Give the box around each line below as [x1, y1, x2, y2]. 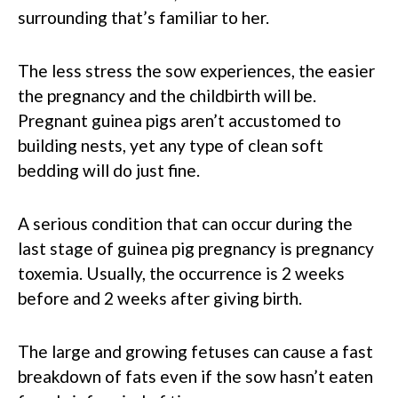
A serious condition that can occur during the [18, 212, 353, 234]
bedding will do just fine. [18, 159, 200, 180]
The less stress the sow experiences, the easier [18, 60, 375, 81]
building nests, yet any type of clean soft [18, 134, 323, 155]
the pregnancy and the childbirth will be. [18, 84, 316, 106]
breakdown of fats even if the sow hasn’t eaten [18, 365, 373, 386]
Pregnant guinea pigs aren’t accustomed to [18, 109, 341, 131]
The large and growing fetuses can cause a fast [18, 340, 373, 362]
